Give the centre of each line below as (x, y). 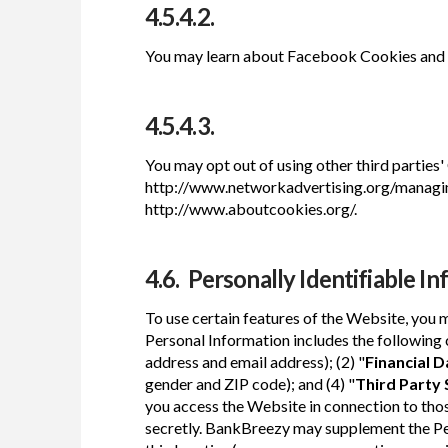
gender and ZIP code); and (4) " (249, 383)
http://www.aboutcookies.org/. (250, 208)
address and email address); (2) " (254, 361)
